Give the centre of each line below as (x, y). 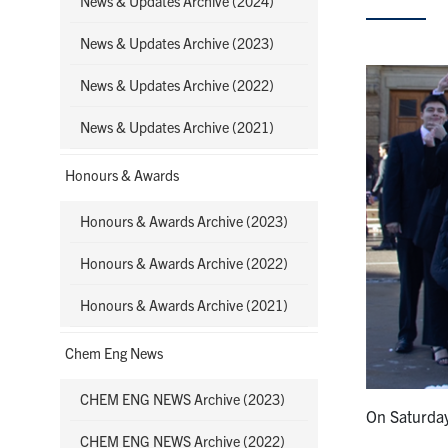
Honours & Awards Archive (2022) (184, 263)
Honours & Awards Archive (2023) (184, 221)
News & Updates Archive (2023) (177, 43)
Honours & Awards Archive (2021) (184, 305)
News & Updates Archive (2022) (177, 85)
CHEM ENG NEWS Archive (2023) (183, 399)
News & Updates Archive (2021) (177, 127)
